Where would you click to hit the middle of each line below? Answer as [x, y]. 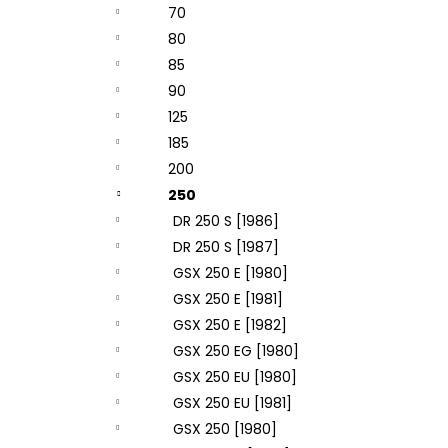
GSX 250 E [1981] [228, 299]
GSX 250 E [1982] [230, 325]
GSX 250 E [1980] [230, 273]
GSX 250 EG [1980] [236, 351]
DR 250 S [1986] [226, 221]
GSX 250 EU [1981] [232, 403]
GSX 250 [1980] [225, 429]
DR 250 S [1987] [226, 247]
